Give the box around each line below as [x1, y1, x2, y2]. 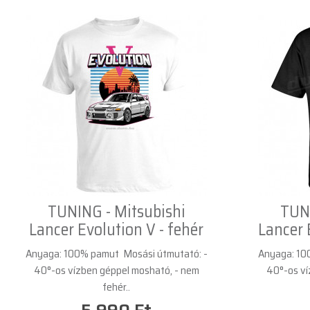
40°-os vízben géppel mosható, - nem [33, 261, 199, 279]
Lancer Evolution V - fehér [29, 216, 203, 243]
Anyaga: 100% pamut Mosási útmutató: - [25, 244, 208, 262]
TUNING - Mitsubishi [47, 198, 185, 225]
